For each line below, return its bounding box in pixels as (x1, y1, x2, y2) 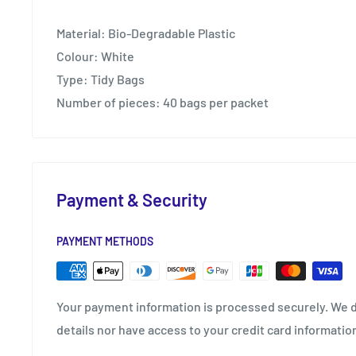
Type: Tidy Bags (56, 72, 145, 87)
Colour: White (56, 48, 134, 64)
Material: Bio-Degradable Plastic (56, 25, 235, 41)
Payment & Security (56, 189, 207, 211)
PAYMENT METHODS (56, 234, 153, 249)
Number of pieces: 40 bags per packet (56, 95, 269, 110)
